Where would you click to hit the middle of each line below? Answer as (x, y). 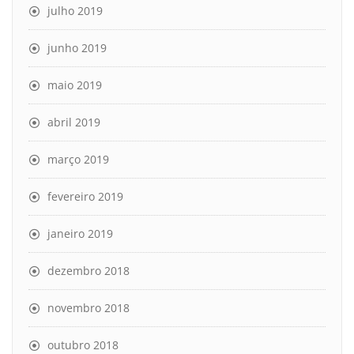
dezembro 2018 (88, 270)
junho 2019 (77, 47)
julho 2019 (75, 10)
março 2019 (78, 159)
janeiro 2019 (80, 233)
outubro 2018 (83, 345)
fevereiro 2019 (85, 196)
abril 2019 (74, 122)
